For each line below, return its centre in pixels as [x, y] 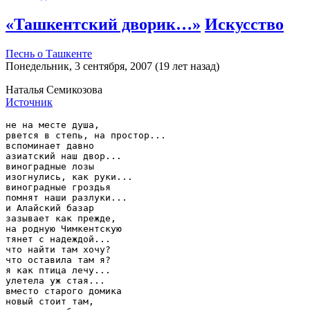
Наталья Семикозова [54, 90]
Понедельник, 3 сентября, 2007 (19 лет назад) [112, 66]
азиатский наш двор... [64, 156]
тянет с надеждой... [58, 239]
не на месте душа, [53, 125]
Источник [29, 102]
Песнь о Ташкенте [49, 54]
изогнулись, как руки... [69, 177]
